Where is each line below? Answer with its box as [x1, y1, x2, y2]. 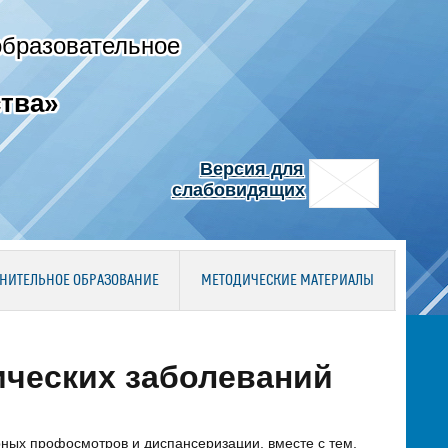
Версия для [200, 159, 304, 179]
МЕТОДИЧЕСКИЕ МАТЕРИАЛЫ [200, 273, 374, 289]
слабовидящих [172, 180, 305, 200]
